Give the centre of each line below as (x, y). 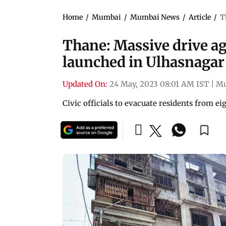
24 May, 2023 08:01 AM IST (159, 84)
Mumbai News (155, 17)
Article (200, 17)
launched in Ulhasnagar (144, 62)
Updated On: (85, 84)
